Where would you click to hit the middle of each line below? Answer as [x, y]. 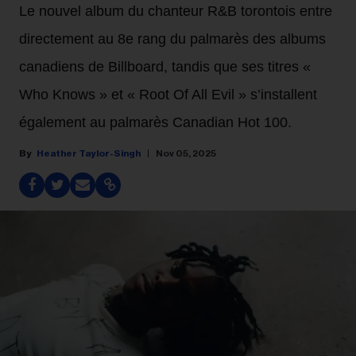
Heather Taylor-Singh [89, 153]
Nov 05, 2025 [186, 153]
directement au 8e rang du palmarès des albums [172, 39]
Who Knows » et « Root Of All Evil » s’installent [168, 95]
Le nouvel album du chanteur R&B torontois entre [176, 11]
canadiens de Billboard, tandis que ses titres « [165, 67]
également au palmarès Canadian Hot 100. [155, 122]
